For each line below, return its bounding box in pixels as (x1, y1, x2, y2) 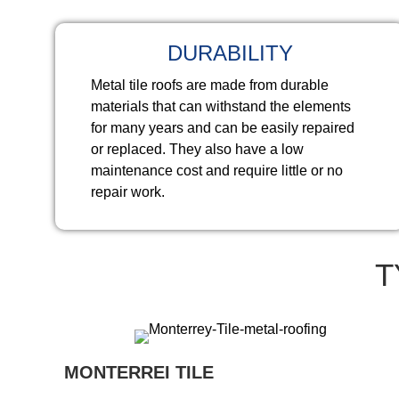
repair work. (91, 184, 165, 199)
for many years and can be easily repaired (91, 120, 354, 135)
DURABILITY (167, 41, 294, 65)
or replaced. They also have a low (91, 142, 304, 157)
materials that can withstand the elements (91, 99, 351, 114)
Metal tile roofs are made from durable (91, 77, 329, 93)
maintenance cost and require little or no (91, 163, 343, 178)
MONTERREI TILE (64, 362, 214, 382)
